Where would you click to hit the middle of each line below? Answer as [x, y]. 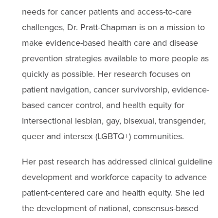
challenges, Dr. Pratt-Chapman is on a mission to [113, 27]
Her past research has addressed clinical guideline [117, 161]
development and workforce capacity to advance [114, 177]
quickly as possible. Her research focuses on [106, 74]
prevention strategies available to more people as [115, 58]
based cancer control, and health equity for [103, 105]
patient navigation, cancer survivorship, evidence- [115, 89]
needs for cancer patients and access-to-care [107, 11]
